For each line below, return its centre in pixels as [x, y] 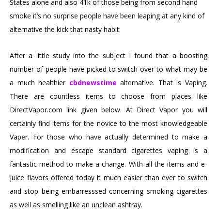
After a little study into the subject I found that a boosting [108, 56]
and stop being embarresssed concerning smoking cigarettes [108, 191]
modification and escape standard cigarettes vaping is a [108, 151]
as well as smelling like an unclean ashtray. [76, 205]
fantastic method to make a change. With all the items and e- [108, 164]
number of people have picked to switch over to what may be [108, 69]
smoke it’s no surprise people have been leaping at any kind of [107, 16]
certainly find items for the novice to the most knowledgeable [108, 124]
